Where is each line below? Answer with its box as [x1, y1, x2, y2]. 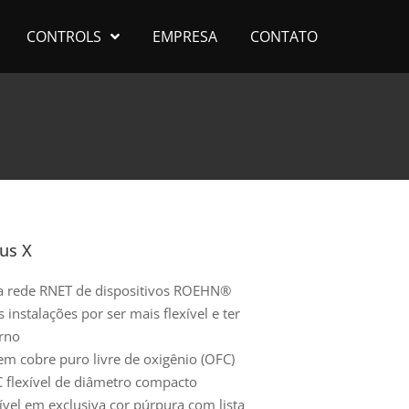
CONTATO [250, 26, 318, 47]
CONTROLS [26, 26, 101, 47]
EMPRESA [152, 26, 217, 47]
